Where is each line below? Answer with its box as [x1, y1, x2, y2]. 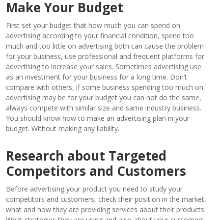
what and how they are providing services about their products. [6, 204, 206, 214]
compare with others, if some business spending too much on [6, 82, 203, 92]
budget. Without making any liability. [6, 123, 119, 133]
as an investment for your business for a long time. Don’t [6, 72, 187, 82]
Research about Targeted [6, 146, 166, 165]
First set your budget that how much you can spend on [6, 20, 180, 30]
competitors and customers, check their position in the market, [6, 194, 206, 204]
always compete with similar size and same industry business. [6, 103, 201, 112]
